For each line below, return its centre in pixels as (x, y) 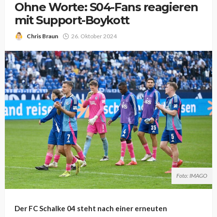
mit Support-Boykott (72, 20)
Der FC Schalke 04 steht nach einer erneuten (91, 209)
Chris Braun (42, 36)
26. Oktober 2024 (94, 36)
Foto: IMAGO (192, 176)
